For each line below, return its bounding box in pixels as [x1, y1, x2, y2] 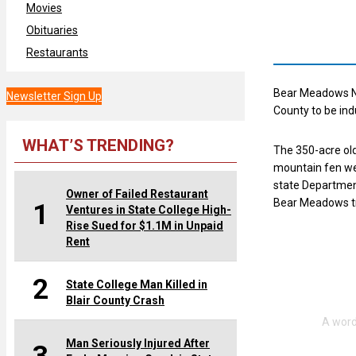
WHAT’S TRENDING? [22, 135, 174, 155]
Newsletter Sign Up [6, 89, 102, 103]
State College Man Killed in [66, 277, 207, 291]
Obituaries [26, 23, 78, 37]
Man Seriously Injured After [66, 336, 210, 350]
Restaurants [26, 45, 88, 59]
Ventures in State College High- [66, 203, 231, 216]
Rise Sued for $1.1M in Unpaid [66, 219, 223, 232]
